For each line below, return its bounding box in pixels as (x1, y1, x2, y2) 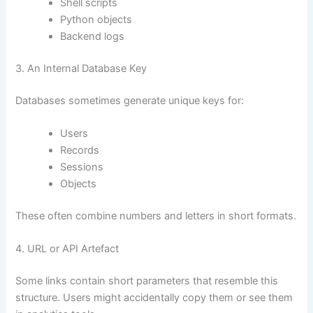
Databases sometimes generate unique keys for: (15, 94, 245, 107)
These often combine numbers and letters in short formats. (15, 209, 297, 222)
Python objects (60, 13, 133, 26)
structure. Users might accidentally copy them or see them (15, 291, 293, 305)
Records (60, 144, 100, 157)
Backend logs (60, 29, 125, 43)
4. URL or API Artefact (15, 242, 119, 256)
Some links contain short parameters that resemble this (15, 275, 279, 288)
